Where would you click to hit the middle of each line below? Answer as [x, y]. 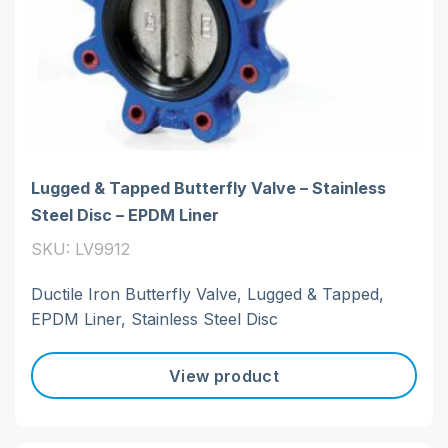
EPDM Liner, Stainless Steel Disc [154, 318]
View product [224, 375]
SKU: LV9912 [80, 248]
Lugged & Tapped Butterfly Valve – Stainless [208, 187]
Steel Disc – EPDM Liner [125, 214]
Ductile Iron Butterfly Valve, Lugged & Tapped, [207, 293]
